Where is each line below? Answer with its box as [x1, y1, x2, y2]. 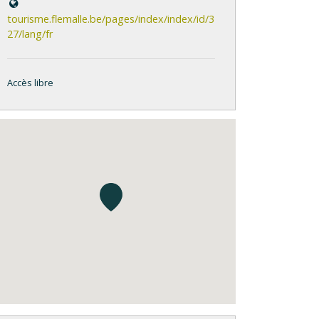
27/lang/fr [7, 27, 53, 41]
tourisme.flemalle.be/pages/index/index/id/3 [7, 12, 214, 26]
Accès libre [7, 76, 53, 90]
